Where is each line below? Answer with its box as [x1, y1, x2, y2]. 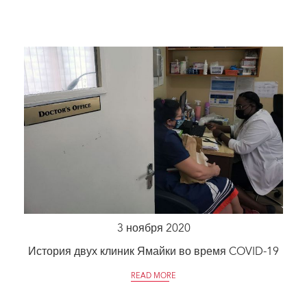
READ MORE [131, 272, 176, 280]
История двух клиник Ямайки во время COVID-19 [28, 246, 279, 258]
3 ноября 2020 [116, 223, 191, 234]
